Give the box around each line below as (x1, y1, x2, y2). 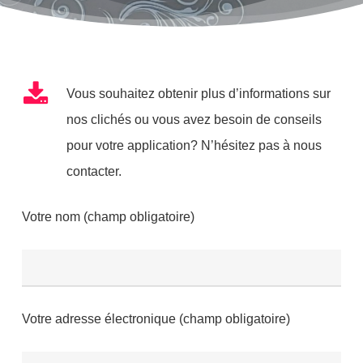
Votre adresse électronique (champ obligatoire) (21, 312, 290, 327)
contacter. (66, 164, 122, 179)
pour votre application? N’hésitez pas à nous (66, 139, 322, 153)
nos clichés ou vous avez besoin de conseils (66, 113, 322, 127)
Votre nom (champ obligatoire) (21, 210, 194, 224)
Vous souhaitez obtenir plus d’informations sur (66, 87, 331, 101)
